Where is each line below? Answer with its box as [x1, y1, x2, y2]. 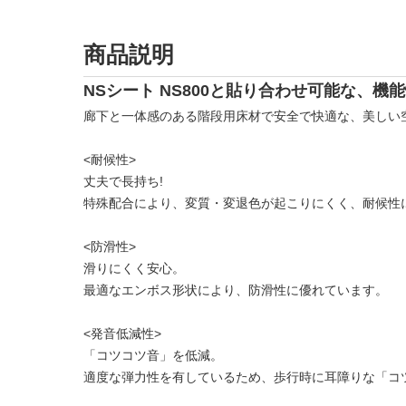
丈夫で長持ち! [83, 174, 163, 188]
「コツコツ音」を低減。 [83, 348, 223, 362]
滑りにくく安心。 [83, 261, 185, 275]
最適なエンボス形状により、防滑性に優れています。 [83, 283, 388, 297]
